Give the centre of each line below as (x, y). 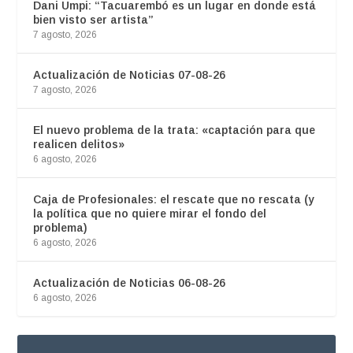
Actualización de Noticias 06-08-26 (130, 283)
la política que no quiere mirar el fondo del (150, 214)
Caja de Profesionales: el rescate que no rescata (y (174, 200)
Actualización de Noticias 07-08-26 (130, 75)
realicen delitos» (79, 145)
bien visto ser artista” (94, 20)
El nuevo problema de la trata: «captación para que (175, 130)
